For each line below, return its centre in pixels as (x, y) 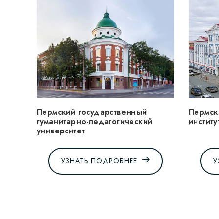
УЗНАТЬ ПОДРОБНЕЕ (99, 161)
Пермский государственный (92, 112)
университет (61, 131)
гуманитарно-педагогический (95, 121)
